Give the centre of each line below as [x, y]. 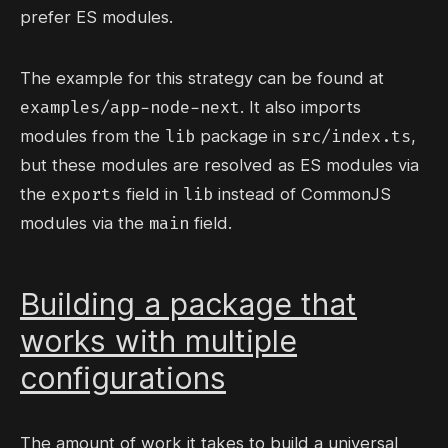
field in [152, 194]
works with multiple [158, 341]
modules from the [92, 136]
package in [243, 136]
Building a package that [188, 304]
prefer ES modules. [96, 17]
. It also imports [300, 107]
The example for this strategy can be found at [202, 78]
